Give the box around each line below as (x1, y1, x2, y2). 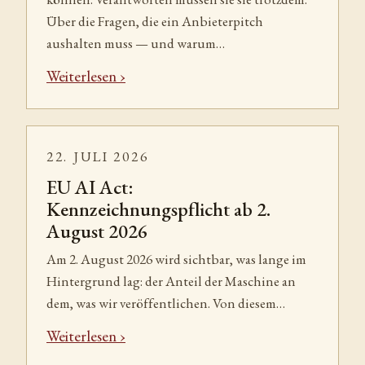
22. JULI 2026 (46, 147, 149, 165)
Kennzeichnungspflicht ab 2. (46, 196, 270, 222)
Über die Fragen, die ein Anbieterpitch (46, 11, 263, 30)
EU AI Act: (46, 174, 134, 200)
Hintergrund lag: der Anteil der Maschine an (46, 271, 296, 290)
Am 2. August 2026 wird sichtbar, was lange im (46, 249, 306, 268)
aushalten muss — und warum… (46, 33, 225, 52)
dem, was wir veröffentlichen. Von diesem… (46, 293, 285, 312)
